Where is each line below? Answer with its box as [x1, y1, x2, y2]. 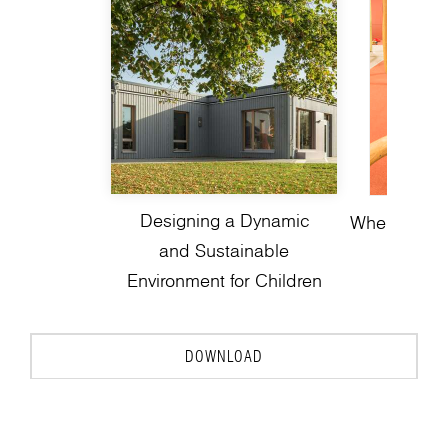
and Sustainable [159, 237, 289, 263]
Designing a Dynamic [139, 207, 309, 233]
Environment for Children [126, 267, 322, 293]
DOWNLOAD [185, 349, 263, 365]
